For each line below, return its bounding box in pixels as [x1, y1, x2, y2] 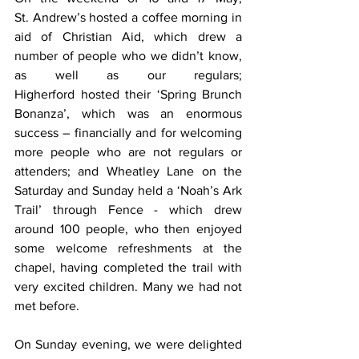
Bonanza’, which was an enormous [14, 107, 242, 120]
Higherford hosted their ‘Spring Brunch [14, 87, 242, 101]
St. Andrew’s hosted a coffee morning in [14, 10, 242, 24]
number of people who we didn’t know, [14, 49, 242, 63]
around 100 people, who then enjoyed [14, 222, 242, 236]
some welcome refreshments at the [14, 241, 242, 255]
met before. [14, 299, 79, 313]
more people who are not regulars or [14, 145, 242, 159]
